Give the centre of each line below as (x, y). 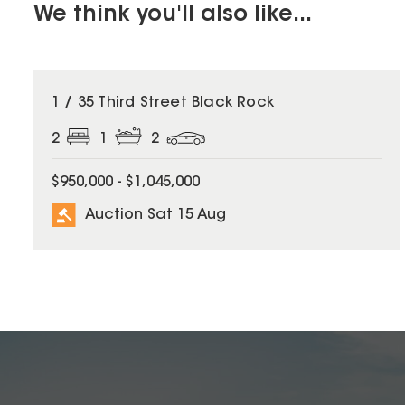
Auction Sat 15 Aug (155, 216)
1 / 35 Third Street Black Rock (163, 103)
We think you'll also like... (173, 15)
